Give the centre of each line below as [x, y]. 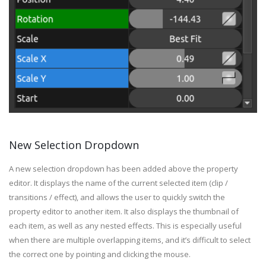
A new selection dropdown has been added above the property [123, 168]
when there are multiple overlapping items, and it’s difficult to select [130, 240]
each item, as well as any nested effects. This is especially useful [125, 225]
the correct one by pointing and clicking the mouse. [100, 254]
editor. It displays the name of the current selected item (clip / [118, 183]
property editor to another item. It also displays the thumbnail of [124, 211]
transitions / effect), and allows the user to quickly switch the [117, 197]
